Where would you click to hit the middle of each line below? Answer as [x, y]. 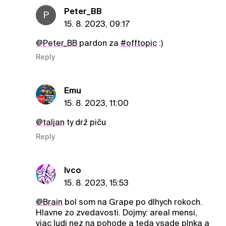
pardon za [99, 43]
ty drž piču [85, 123]
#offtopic [138, 43]
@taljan [50, 123]
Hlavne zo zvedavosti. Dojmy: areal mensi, [116, 212]
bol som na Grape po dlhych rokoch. [132, 202]
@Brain [49, 202]
